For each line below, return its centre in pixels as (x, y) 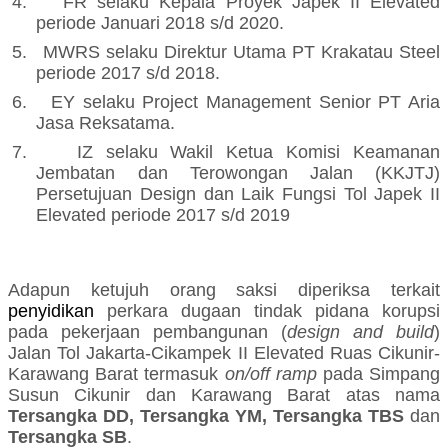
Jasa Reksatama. (106, 123)
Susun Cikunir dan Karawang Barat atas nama (224, 395)
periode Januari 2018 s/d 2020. (160, 23)
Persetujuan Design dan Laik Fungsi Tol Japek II (238, 194)
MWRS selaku (103, 52)
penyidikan (57, 311)
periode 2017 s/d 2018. (128, 73)
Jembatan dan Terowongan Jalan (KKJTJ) (238, 173)
